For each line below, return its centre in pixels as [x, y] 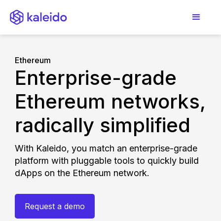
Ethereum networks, [110, 101]
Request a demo [55, 206]
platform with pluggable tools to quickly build [107, 161]
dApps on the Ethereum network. [82, 173]
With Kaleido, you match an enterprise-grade [106, 148]
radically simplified [103, 125]
